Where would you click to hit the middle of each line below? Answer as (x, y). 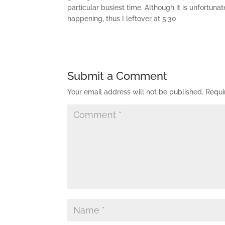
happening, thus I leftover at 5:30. (123, 19)
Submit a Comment (118, 76)
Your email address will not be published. (136, 92)
